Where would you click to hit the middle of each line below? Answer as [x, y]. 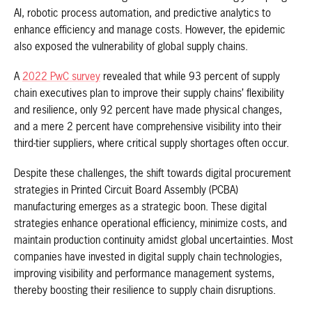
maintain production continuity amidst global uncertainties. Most [154, 240]
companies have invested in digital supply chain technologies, [148, 257]
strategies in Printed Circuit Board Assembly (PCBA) [126, 190]
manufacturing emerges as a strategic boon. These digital [140, 207]
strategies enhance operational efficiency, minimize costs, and [150, 224]
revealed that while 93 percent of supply [190, 77]
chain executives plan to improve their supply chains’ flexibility [149, 93]
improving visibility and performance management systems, [144, 274]
